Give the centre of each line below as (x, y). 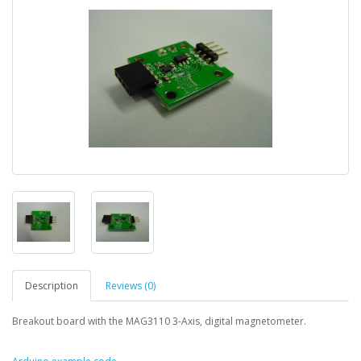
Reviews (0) (131, 285)
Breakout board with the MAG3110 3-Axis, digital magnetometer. (159, 321)
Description (52, 285)
